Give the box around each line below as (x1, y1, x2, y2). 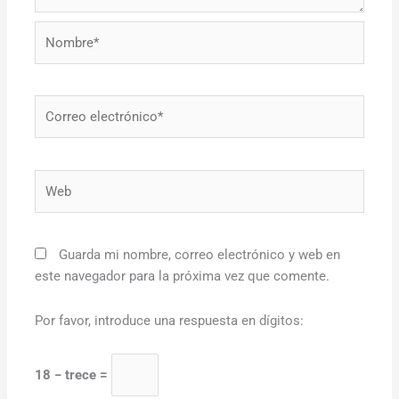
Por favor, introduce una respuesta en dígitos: (35, 312, 305, 329)
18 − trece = (35, 367, 112, 384)
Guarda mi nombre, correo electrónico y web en (59, 247, 341, 264)
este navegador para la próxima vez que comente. (35, 268, 330, 285)
